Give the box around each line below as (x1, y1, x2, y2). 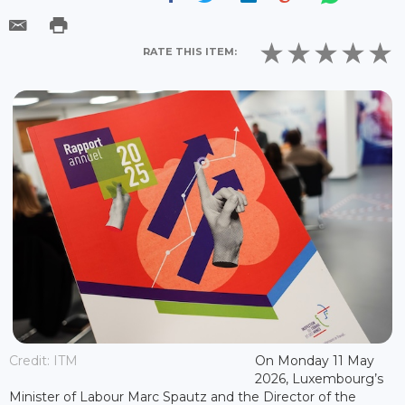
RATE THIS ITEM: (143, 45, 238, 59)
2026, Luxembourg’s (254, 370, 383, 387)
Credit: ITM (9, 352, 78, 369)
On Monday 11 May (254, 352, 374, 369)
